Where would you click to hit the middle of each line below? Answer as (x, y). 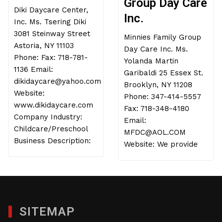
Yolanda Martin (151, 61)
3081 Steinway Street (52, 34)
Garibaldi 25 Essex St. (163, 73)
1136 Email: (34, 69)
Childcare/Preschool (51, 129)
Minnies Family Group (162, 37)
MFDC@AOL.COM (155, 132)
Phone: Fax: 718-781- (51, 57)
